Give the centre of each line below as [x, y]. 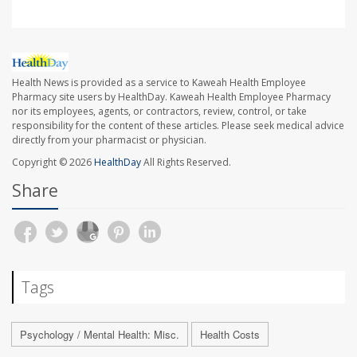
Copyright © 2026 [53, 163]
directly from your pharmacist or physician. [109, 140]
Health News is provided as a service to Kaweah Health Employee [159, 83]
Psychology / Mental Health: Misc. [100, 335]
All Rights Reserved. [186, 163]
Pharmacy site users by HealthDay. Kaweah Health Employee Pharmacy [171, 97]
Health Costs [230, 335]
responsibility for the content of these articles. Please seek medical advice [178, 126]
